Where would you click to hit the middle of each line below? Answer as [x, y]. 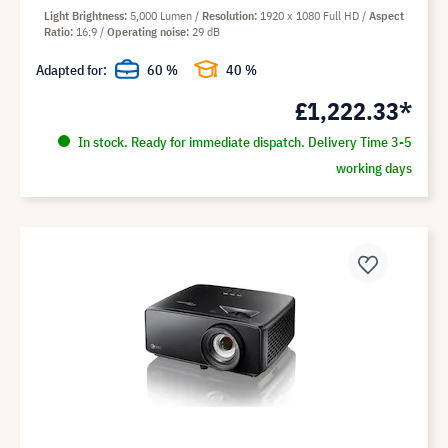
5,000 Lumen [162, 16]
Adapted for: [71, 70]
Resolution [228, 16]
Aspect [386, 16]
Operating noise [146, 32]
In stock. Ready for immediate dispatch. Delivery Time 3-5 [243, 142]
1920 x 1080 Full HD [311, 16]
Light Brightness [84, 16]
